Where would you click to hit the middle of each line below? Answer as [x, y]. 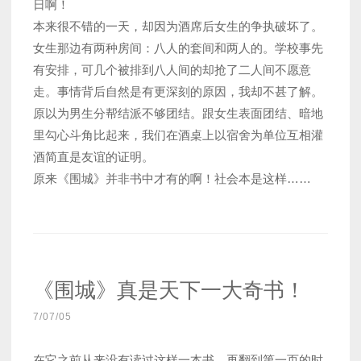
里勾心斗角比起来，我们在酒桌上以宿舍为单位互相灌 [178, 135]
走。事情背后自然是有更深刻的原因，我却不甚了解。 [178, 92]
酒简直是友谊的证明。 [93, 157]
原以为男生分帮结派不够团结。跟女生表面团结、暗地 [178, 114]
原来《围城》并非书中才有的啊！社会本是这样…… [172, 179]
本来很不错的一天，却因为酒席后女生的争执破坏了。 [178, 27]
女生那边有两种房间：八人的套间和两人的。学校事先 [178, 48]
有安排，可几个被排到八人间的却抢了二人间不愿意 [172, 70]
